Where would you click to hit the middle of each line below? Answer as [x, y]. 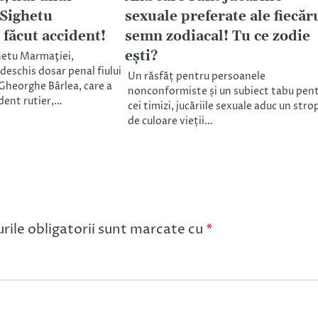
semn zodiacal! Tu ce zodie [217, 36]
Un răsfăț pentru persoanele [196, 76]
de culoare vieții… [170, 121]
